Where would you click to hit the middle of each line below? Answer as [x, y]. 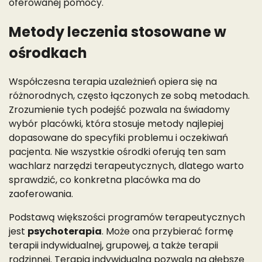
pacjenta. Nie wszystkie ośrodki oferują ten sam [117, 152]
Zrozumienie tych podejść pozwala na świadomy [119, 110]
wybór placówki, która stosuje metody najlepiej [116, 124]
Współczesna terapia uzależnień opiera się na [113, 82]
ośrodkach [48, 53]
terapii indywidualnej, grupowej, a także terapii [113, 246]
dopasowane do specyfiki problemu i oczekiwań [118, 138]
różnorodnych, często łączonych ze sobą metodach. [129, 96]
